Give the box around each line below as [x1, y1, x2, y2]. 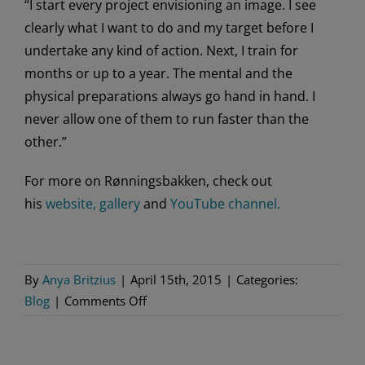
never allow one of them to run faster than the [24, 109, 309, 128]
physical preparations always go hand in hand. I [24, 86, 315, 105]
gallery [99, 194, 140, 213]
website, [46, 194, 99, 213]
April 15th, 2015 [130, 270, 222, 288]
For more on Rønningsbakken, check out [24, 171, 272, 190]
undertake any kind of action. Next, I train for [24, 41, 298, 59]
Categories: [236, 270, 298, 288]
